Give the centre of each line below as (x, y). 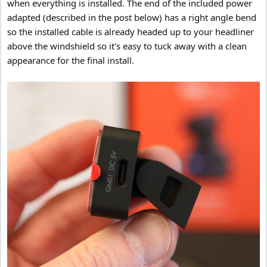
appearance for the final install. (71, 60)
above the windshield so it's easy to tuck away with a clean (127, 46)
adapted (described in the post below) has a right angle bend (132, 17)
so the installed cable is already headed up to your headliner (131, 31)
